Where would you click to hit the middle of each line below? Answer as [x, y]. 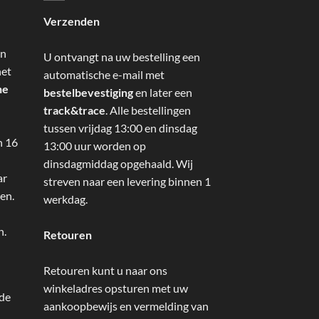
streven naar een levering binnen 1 [127, 181]
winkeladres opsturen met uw [116, 288]
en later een [163, 92]
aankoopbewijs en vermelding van [126, 305]
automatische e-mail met [104, 74]
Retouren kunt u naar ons [105, 270]
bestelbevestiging [88, 92]
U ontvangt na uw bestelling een [122, 56]
